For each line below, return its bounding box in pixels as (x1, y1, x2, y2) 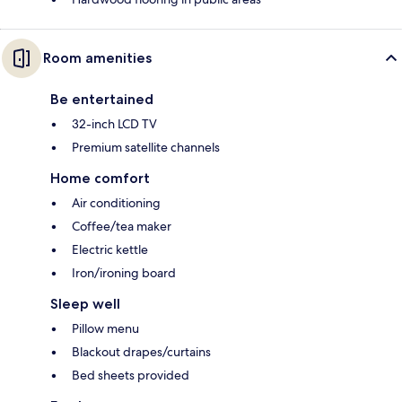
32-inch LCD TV (72, 116, 157, 133)
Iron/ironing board (72, 265, 176, 282)
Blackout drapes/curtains (72, 344, 211, 361)
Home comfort (50, 170, 150, 188)
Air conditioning (72, 195, 161, 212)
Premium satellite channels (72, 139, 220, 156)
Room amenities (43, 49, 152, 67)
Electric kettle (72, 241, 148, 258)
